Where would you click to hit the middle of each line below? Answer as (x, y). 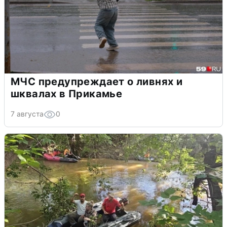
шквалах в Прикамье (67, 93)
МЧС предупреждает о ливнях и (97, 81)
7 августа (27, 113)
